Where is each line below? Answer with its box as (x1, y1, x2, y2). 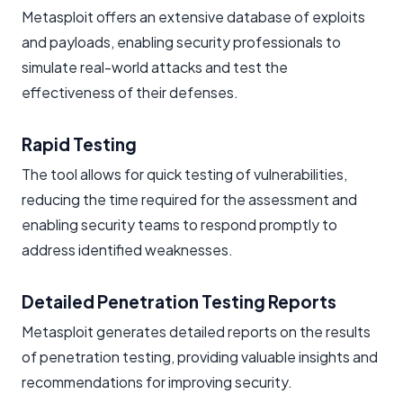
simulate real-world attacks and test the (22, 57, 288, 76)
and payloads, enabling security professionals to (22, 31, 341, 51)
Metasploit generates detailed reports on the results (22, 321, 371, 341)
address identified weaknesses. (22, 239, 233, 259)
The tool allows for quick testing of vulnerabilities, (22, 164, 347, 184)
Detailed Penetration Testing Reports (22, 290, 336, 312)
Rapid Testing (22, 132, 137, 155)
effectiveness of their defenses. (22, 82, 238, 102)
